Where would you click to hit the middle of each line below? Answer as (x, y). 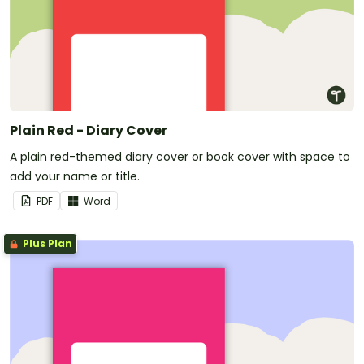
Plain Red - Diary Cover (89, 130)
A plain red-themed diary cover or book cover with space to (180, 156)
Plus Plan (46, 243)
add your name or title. (75, 176)
